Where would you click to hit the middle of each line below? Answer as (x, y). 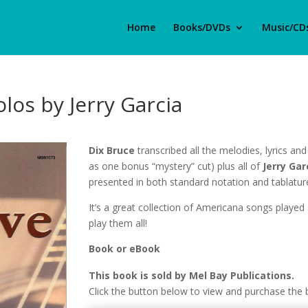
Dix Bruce (112, 150)
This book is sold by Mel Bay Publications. (192, 275)
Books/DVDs (202, 27)
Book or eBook (125, 248)
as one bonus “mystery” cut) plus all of (176, 166)
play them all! (118, 223)
